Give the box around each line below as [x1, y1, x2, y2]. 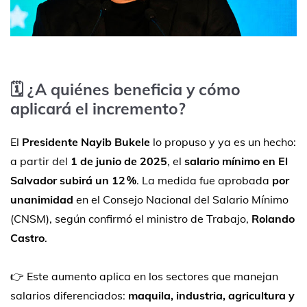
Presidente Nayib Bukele [22, 135, 150, 149]
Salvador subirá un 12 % [10, 173, 136, 188]
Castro [10, 231, 45, 245]
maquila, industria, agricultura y [128, 288, 295, 303]
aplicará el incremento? [10, 99, 186, 119]
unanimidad [10, 193, 73, 207]
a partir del [10, 154, 71, 169]
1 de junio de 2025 [71, 154, 167, 169]
